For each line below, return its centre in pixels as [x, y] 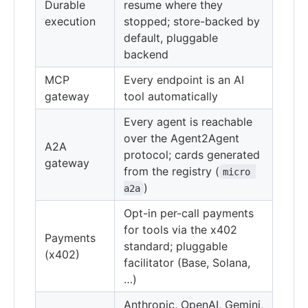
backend [146, 54]
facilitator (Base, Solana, [187, 262]
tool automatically [171, 96]
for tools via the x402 [180, 229]
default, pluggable [171, 37]
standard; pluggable [176, 246]
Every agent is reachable [188, 121]
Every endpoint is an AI [184, 79]
